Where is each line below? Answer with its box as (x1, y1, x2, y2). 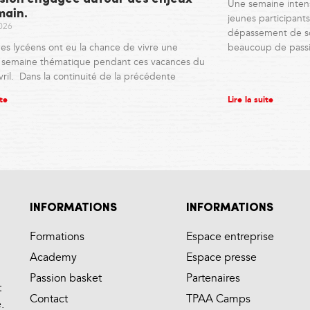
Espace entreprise (185, 228, 274, 246)
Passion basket (30, 269, 102, 287)
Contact (30, 290, 68, 308)
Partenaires (185, 269, 240, 287)
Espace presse (185, 248, 257, 266)
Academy (30, 248, 77, 266)
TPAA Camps (185, 290, 250, 308)
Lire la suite (227, 93, 273, 107)
